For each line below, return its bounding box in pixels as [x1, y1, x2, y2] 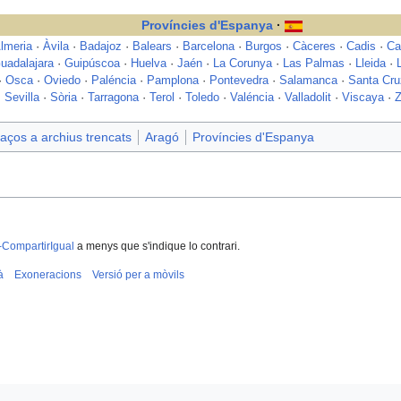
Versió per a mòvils [92, 269, 184, 282]
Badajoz [80, 40, 122, 54]
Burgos [245, 40, 282, 54]
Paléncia [91, 74, 136, 88]
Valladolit [284, 91, 331, 105]
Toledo [184, 91, 219, 105]
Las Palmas [283, 57, 345, 71]
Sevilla [4, 91, 39, 105]
